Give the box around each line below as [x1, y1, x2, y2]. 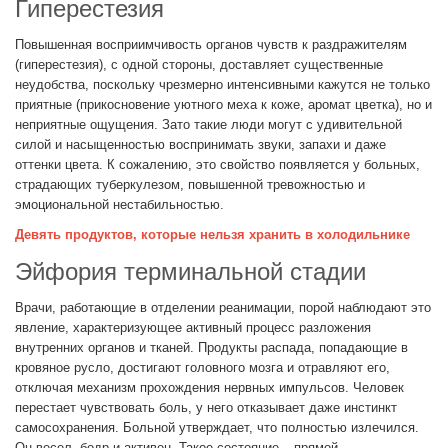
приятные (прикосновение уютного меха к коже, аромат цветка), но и [15, 97, 432, 113]
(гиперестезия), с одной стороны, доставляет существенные [15, 57, 383, 73]
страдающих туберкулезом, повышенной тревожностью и [15, 177, 365, 193]
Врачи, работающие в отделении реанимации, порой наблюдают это [15, 300, 431, 316]
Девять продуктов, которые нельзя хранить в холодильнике [15, 227, 410, 243]
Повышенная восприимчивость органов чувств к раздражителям [15, 37, 407, 53]
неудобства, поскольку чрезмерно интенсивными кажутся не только [15, 77, 430, 93]
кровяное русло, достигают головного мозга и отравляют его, [15, 360, 390, 376]
